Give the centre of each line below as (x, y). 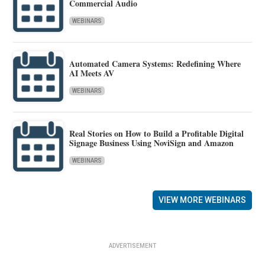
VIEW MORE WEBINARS (202, 200)
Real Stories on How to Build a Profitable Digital (157, 134)
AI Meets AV (92, 73)
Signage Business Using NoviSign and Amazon (152, 143)
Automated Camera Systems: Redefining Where (155, 64)
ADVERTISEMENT (132, 245)
